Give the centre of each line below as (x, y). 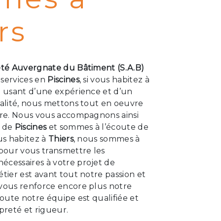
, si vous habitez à (114, 80)
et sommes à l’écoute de (97, 127)
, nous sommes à (107, 139)
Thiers (61, 139)
